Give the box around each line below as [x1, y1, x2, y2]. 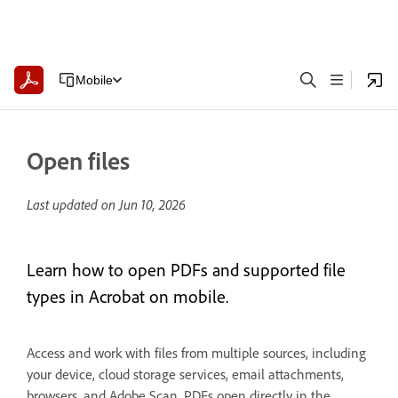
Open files [27, 145, 130, 176]
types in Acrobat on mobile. [27, 285, 228, 307]
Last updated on [27, 195, 119, 213]
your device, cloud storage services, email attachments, [27, 365, 344, 383]
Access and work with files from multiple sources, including [27, 344, 366, 362]
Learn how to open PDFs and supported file [27, 259, 346, 281]
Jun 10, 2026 [119, 195, 186, 213]
